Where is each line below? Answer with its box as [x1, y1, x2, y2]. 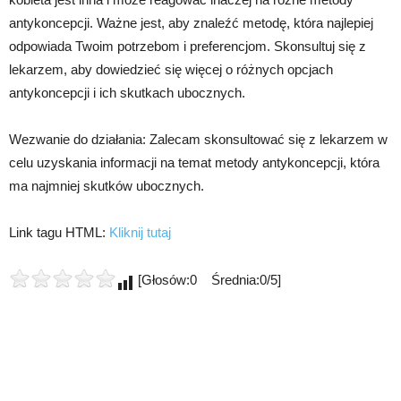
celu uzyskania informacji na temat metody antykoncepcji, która [9, 154, 380, 170]
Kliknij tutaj [109, 224, 171, 240]
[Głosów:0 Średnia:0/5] [134, 271, 281, 287]
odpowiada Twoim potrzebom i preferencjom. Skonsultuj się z [9, 38, 366, 54]
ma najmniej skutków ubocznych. [9, 177, 204, 193]
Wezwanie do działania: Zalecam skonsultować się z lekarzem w [9, 131, 388, 147]
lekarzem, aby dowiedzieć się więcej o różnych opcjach [9, 61, 333, 77]
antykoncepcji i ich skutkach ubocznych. [9, 84, 245, 100]
